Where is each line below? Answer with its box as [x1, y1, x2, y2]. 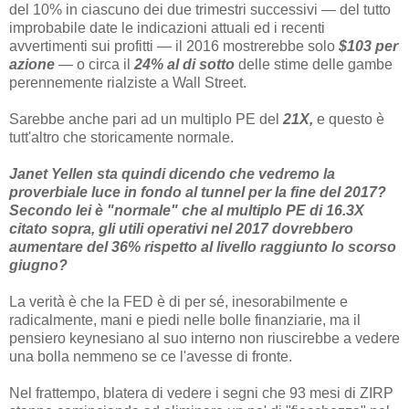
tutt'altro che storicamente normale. [9, 129, 234, 145]
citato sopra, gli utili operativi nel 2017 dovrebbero [9, 220, 353, 236]
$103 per [339, 37, 398, 54]
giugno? [9, 257, 68, 273]
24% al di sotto [134, 56, 235, 72]
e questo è [313, 110, 384, 127]
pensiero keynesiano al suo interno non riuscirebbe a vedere [9, 330, 400, 346]
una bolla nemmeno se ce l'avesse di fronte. [9, 348, 292, 364]
